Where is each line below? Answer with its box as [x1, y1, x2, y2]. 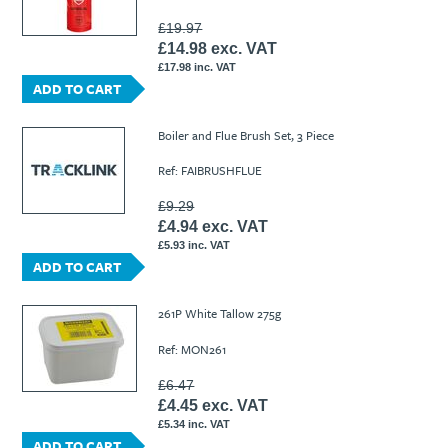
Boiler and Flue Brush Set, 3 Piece [158, 126, 335, 145]
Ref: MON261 [158, 339, 227, 358]
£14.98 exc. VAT [158, 40, 278, 58]
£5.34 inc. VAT [158, 417, 231, 430]
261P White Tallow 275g [158, 304, 282, 323]
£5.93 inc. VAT [158, 239, 231, 252]
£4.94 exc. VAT [158, 218, 269, 236]
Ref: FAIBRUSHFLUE [158, 161, 263, 180]
